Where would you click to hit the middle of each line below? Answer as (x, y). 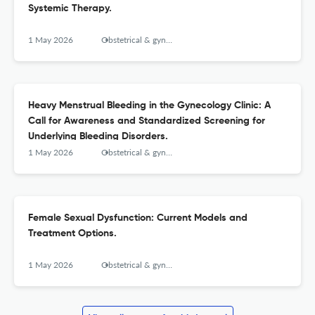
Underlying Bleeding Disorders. (98, 137)
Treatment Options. (72, 234)
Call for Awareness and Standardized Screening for (147, 121)
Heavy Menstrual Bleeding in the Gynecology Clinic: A (149, 106)
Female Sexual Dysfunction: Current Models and (138, 218)
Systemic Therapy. (70, 9)
